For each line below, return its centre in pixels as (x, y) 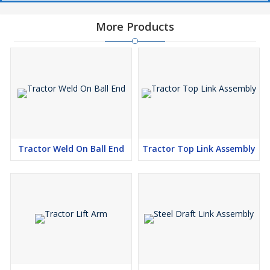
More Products (135, 27)
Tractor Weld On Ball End (71, 149)
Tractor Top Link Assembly (199, 149)
